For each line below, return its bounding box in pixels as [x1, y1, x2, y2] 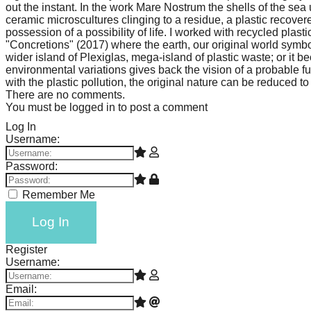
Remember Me [22, 189, 95, 201]
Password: [6, 160, 58, 173]
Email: [6, 283, 37, 295]
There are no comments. [6, 89, 125, 101]
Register [6, 243, 47, 255]
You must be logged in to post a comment [6, 101, 208, 114]
